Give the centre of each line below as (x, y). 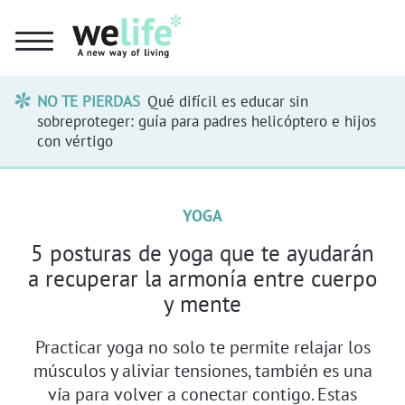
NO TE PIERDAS (89, 101)
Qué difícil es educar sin (227, 101)
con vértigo (75, 141)
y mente (202, 303)
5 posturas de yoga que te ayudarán (202, 253)
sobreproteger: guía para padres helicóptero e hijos (207, 121)
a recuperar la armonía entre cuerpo (202, 278)
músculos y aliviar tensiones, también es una (202, 370)
